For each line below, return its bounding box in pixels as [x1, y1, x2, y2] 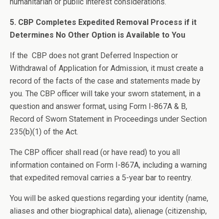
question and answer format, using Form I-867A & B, [10, 102, 187, 111]
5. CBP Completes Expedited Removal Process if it [10, 18, 197, 27]
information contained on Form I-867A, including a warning [10, 160, 207, 170]
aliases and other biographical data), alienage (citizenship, [10, 206, 207, 216]
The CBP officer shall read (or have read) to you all [10, 148, 180, 157]
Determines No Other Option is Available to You [10, 30, 185, 40]
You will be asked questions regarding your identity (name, [10, 194, 208, 203]
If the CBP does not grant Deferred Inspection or [10, 51, 178, 60]
